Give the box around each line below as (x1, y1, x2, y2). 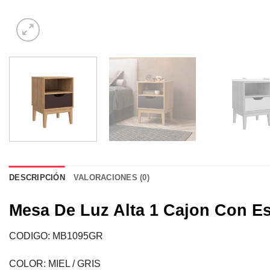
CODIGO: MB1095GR (9, 231, 103, 242)
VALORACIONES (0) (73, 172, 149, 182)
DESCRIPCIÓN (9, 172, 65, 182)
